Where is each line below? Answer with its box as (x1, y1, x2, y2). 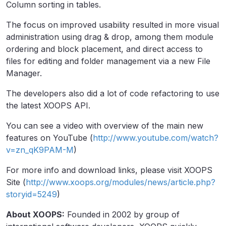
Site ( (6, 177, 26, 187)
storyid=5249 (6, 189, 57, 199)
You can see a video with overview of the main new (6, 120, 203, 131)
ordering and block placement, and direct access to (6, 43, 203, 54)
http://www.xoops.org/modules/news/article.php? (26, 177, 215, 187)
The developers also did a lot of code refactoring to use (6, 88, 219, 98)
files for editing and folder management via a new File (6, 55, 210, 66)
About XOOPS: (6, 209, 65, 219)
